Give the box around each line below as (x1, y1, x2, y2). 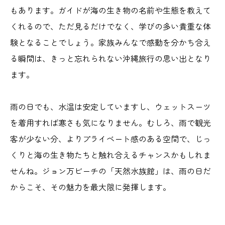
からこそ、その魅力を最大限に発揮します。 (10, 181, 171, 193)
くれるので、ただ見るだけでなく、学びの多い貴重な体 (10, 20, 211, 33)
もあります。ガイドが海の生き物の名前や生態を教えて (10, 4, 211, 17)
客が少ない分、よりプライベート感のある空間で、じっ (10, 133, 211, 145)
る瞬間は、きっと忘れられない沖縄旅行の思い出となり (10, 52, 211, 65)
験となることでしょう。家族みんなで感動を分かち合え (10, 36, 211, 49)
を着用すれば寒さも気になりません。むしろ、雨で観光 (10, 117, 211, 129)
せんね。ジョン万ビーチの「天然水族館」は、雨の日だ (10, 165, 211, 177)
